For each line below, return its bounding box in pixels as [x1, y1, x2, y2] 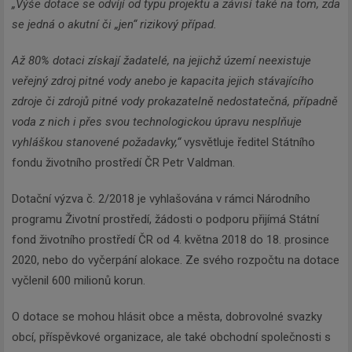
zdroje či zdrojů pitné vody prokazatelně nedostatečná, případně [12, 93, 338, 108]
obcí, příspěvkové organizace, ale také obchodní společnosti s [12, 329, 331, 344]
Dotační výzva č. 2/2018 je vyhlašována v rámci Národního [12, 191, 310, 206]
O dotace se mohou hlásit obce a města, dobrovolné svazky [12, 309, 322, 324]
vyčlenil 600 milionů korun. [12, 273, 145, 288]
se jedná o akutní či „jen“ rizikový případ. [12, 16, 220, 31]
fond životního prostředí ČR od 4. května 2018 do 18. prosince [12, 232, 329, 247]
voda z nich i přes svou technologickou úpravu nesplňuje [12, 114, 302, 129]
